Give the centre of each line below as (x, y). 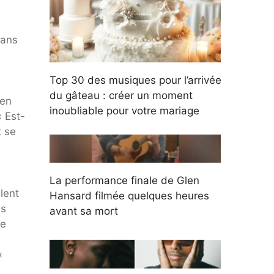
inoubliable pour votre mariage (124, 111)
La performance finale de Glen (124, 181)
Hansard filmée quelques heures (129, 196)
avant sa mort (84, 211)
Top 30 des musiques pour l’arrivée (135, 80)
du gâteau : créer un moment (121, 96)
